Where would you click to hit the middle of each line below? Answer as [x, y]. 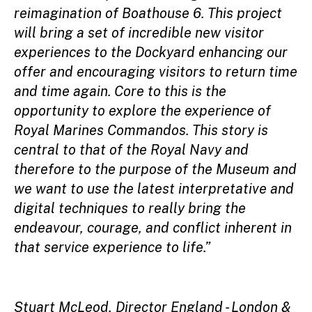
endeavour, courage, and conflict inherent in [153, 227]
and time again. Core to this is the [120, 91]
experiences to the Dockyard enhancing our [151, 52]
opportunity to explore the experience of [142, 110]
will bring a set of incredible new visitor [139, 32]
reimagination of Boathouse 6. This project [148, 13]
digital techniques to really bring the [130, 208]
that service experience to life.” [112, 247]
